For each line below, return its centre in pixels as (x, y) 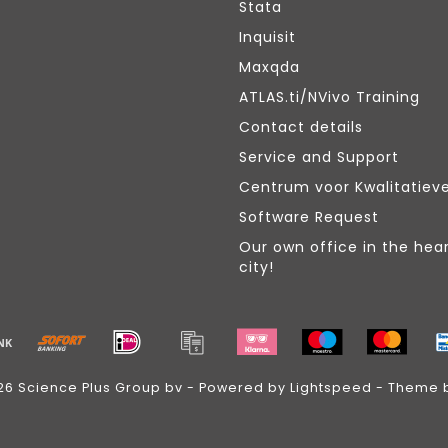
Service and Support (319, 157)
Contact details (301, 127)
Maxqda (269, 67)
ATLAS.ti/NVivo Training (329, 97)
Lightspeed (331, 387)
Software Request (309, 217)
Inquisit (267, 37)
